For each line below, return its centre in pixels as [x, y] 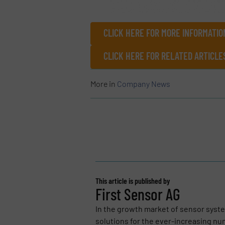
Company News [143, 83]
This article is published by [132, 180]
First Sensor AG [138, 194]
